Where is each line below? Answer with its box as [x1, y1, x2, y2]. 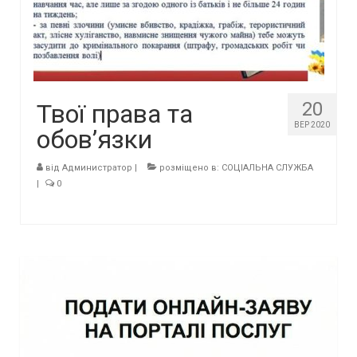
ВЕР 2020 [294, 120, 330, 129]
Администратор [62, 163, 132, 173]
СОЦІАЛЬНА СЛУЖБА [222, 163, 313, 173]
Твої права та [37, 99, 193, 129]
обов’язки [37, 124, 152, 155]
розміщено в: [157, 163, 222, 173]
